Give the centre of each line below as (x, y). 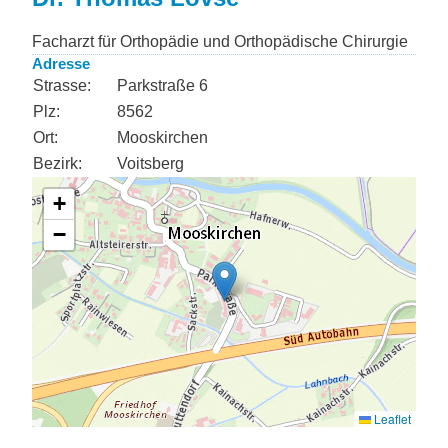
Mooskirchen (162, 137)
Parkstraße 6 (162, 85)
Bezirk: (57, 163)
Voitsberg (150, 163)
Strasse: (62, 85)
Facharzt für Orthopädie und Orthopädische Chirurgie (220, 41)
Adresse (61, 63)
